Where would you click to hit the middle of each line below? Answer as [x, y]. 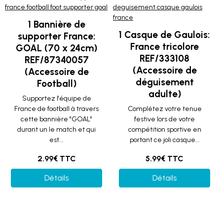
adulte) [165, 94]
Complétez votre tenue [165, 109]
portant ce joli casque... [165, 140]
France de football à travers [56, 109]
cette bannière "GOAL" [56, 119]
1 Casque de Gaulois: [165, 35]
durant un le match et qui [56, 129]
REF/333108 [165, 58]
